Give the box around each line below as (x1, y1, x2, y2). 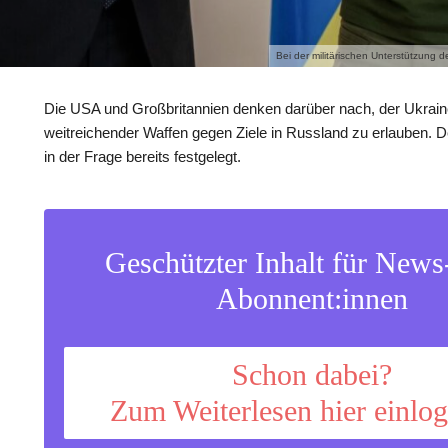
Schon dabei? (231, 357, 392, 391)
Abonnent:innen (215, 281, 408, 315)
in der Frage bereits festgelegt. (44, 147, 241, 165)
